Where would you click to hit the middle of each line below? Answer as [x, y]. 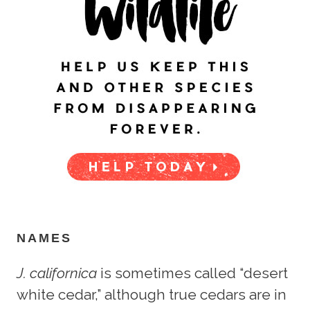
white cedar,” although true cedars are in [152, 294]
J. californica [58, 273]
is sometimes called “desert [194, 273]
